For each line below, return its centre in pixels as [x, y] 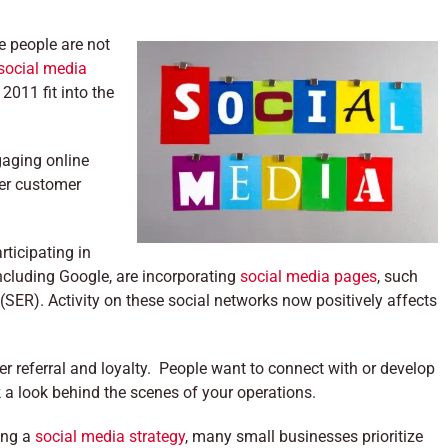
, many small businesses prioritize [304, 436]
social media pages [308, 276]
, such [397, 276]
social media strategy [110, 436]
